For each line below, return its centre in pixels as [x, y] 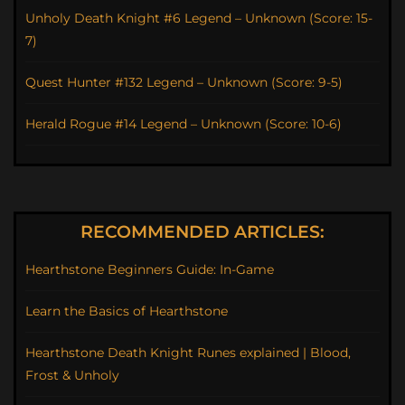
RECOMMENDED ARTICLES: [202, 232]
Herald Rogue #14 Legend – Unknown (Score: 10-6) [184, 124]
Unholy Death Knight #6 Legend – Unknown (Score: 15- [199, 19]
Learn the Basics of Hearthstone [127, 311]
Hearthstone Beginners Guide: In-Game [150, 270]
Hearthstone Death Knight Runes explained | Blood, [188, 353]
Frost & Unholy [72, 376]
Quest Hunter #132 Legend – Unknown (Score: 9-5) [184, 83]
